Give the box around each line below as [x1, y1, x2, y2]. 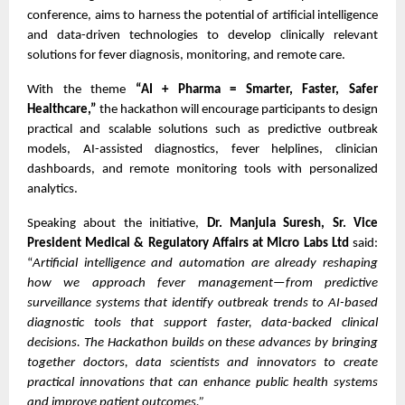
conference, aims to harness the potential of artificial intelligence [27, 8, 378, 23]
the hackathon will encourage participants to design [97, 102, 378, 117]
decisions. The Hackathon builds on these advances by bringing [27, 335, 378, 350]
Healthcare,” [27, 102, 97, 117]
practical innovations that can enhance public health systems [27, 375, 378, 390]
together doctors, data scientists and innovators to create [27, 355, 378, 370]
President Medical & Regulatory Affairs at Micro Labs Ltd [27, 236, 349, 250]
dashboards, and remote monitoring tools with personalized [27, 162, 378, 176]
